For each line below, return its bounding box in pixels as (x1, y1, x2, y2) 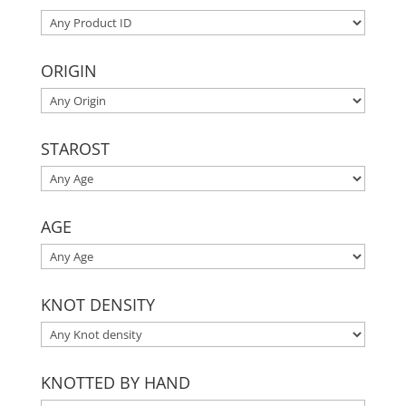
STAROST (40, 138, 110, 160)
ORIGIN (40, 60, 97, 82)
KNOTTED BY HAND (40, 372, 190, 394)
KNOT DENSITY (40, 294, 155, 316)
